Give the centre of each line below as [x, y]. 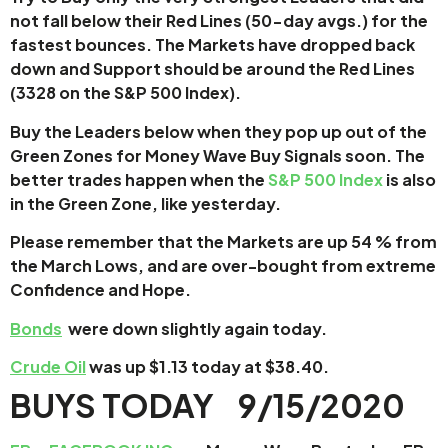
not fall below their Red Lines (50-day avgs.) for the [219, 21]
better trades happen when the [139, 179]
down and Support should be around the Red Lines [212, 69]
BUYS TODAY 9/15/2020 [216, 405]
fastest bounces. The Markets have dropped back [212, 45]
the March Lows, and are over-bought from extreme [223, 266]
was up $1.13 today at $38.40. [207, 366]
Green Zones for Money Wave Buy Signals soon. [202, 155]
